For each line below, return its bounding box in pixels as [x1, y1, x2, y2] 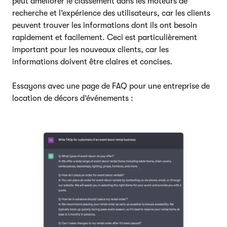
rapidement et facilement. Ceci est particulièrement [12, 32, 197, 42]
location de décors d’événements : [12, 93, 133, 103]
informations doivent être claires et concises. [12, 57, 173, 66]
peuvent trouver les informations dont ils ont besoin [12, 20, 197, 30]
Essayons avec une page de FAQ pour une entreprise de [12, 81, 210, 91]
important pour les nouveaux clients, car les [12, 45, 169, 54]
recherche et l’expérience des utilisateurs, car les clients [12, 8, 210, 18]
